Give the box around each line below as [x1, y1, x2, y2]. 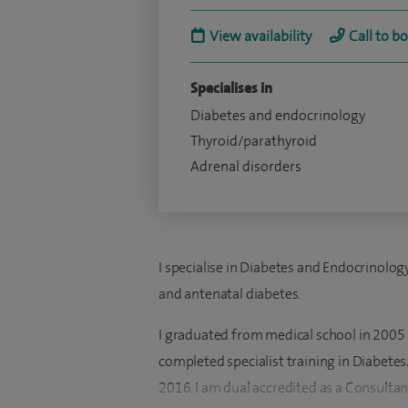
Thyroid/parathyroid [190, 131, 317, 150]
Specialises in [190, 78, 272, 97]
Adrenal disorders [190, 157, 301, 176]
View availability [209, 26, 311, 46]
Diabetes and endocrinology [190, 106, 365, 125]
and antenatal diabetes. [158, 284, 301, 303]
